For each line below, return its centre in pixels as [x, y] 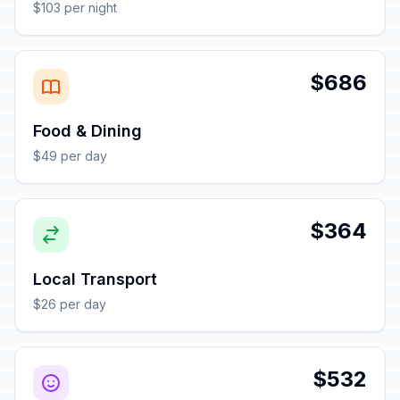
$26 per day [70, 304]
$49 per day [70, 156]
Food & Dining [87, 131]
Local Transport [95, 279]
